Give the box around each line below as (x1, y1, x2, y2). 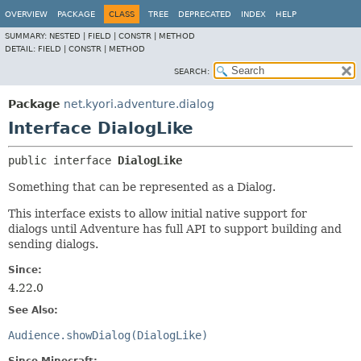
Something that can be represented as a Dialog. (8, 180, 276, 193)
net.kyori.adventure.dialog (64, 98, 214, 110)
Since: (8, 264, 42, 276)
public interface (8, 154, 118, 167)
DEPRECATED (178, 10, 231, 19)
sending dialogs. (8, 238, 98, 251)
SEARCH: (174, 67, 210, 76)
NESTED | (49, 31, 88, 40)
